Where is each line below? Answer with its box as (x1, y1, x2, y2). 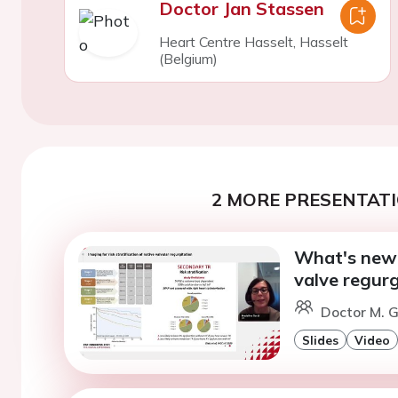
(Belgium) (158, 50, 218, 68)
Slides (301, 332, 338, 347)
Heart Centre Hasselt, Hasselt (158, 33, 348, 51)
